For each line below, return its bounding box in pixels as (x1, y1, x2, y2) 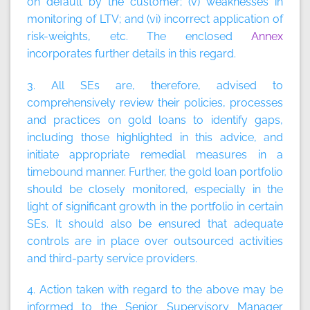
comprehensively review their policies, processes (27, 95, 283, 109)
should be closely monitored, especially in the (27, 182, 283, 196)
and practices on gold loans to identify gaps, (27, 113, 283, 127)
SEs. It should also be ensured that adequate (27, 217, 283, 230)
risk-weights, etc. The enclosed (27, 29, 251, 43)
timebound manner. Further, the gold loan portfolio (27, 165, 283, 179)
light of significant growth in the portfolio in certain (27, 199, 283, 213)
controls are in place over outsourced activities (27, 234, 283, 248)
